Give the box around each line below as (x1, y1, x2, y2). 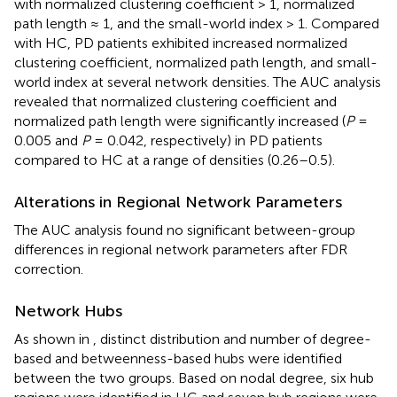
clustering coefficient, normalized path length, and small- (14, 53, 378, 71)
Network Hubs (14, 300, 122, 321)
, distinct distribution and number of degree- (93, 330, 371, 347)
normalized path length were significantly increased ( (14, 112, 346, 129)
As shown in (14, 330, 93, 347)
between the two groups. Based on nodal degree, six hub (14, 369, 374, 386)
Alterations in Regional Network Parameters (14, 191, 342, 212)
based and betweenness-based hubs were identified (14, 349, 342, 367)
